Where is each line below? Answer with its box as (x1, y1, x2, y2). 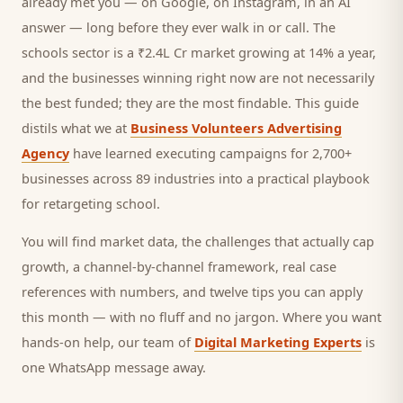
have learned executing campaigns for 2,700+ (69, 144, 352, 162)
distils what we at (22, 119, 130, 137)
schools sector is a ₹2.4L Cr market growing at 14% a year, (22, 43, 376, 61)
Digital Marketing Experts (194, 333, 362, 351)
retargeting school (43, 194, 157, 212)
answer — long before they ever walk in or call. (22, 18, 313, 36)
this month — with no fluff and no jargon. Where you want (22, 308, 381, 326)
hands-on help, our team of (22, 333, 194, 351)
